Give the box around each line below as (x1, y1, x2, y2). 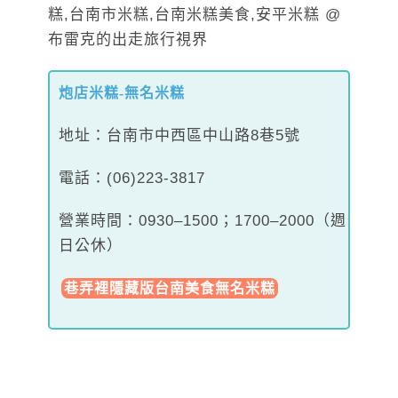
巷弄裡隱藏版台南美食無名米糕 (64, 280, 275, 296)
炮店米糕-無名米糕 (59, 84, 185, 100)
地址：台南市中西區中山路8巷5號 (59, 126, 300, 144)
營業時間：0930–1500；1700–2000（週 (59, 211, 346, 229)
